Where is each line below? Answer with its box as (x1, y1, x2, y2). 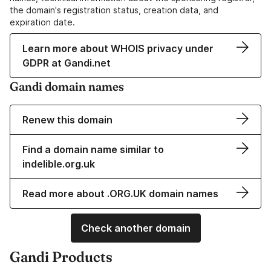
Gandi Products (10, 248, 113, 266)
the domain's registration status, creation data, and (10, 5, 218, 16)
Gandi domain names (10, 79, 124, 94)
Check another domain (80, 222, 191, 235)
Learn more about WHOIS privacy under (22, 42, 214, 55)
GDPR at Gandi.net (22, 57, 111, 70)
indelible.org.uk (22, 158, 95, 171)
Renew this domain (22, 114, 113, 126)
